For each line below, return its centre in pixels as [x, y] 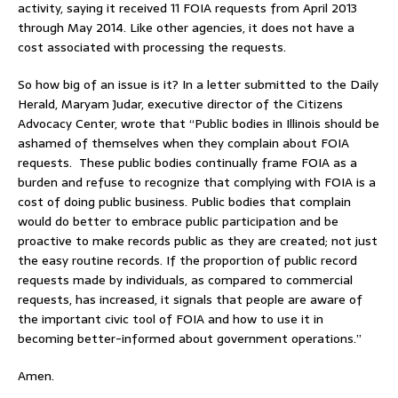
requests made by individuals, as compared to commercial [185, 280]
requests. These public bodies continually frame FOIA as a [187, 163]
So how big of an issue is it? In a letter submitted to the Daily [198, 85]
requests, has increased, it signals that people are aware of [190, 300]
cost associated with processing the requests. [152, 48]
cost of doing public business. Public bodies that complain [184, 202]
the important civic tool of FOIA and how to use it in [171, 319]
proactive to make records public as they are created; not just [198, 241]
